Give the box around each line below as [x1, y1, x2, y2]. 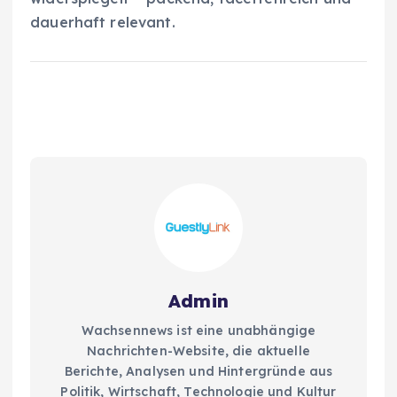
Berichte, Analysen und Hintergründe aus [64, 362, 333, 379]
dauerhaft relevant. [30, 12, 175, 31]
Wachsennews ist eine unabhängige [81, 322, 316, 339]
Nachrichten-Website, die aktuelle [87, 342, 310, 359]
